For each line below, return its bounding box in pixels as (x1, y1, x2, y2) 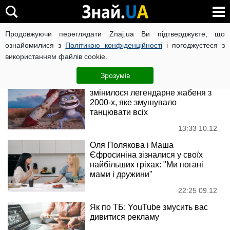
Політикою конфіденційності (65, 41, 162, 49)
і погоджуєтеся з (162, 41, 225, 49)
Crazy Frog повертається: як (90, 79, 197, 87)
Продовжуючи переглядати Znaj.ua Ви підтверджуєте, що (5, 30, 225, 38)
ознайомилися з (5, 41, 66, 49)
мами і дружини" (90, 170, 152, 179)
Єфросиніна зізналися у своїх (90, 150, 203, 159)
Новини (8, 57, 55, 71)
